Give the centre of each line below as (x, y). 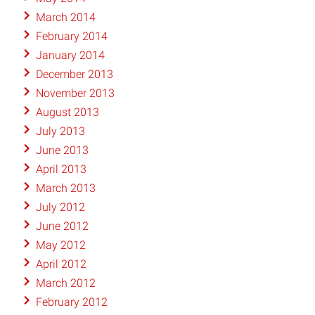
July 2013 (60, 131)
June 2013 (62, 150)
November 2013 (75, 94)
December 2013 (74, 75)
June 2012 (62, 226)
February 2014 (71, 37)
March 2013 (65, 188)
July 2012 (60, 207)
